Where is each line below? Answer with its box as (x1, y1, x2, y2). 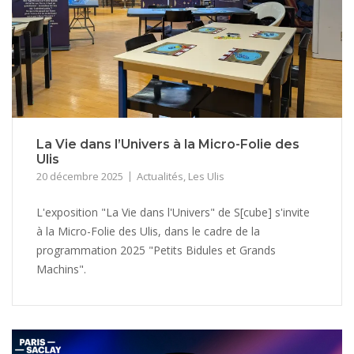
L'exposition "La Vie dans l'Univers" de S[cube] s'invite (36, 205, 310, 220)
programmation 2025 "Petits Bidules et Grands (36, 243, 276, 258)
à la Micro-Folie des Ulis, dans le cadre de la (36, 224, 260, 239)
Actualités (137, 169, 183, 184)
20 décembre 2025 (36, 169, 123, 184)
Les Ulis (188, 169, 224, 184)
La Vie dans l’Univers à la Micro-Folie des (36, 137, 299, 153)
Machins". (36, 262, 86, 277)
